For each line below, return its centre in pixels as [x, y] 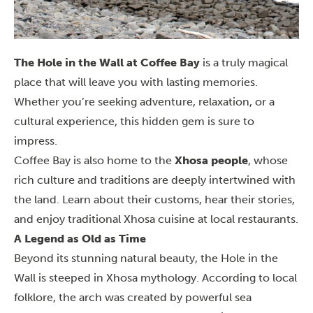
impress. [36, 141]
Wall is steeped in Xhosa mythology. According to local [155, 278]
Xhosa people [211, 160]
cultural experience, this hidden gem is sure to [134, 121]
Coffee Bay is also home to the [94, 160]
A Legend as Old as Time [80, 239]
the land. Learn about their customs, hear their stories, [154, 199]
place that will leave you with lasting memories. [136, 82]
